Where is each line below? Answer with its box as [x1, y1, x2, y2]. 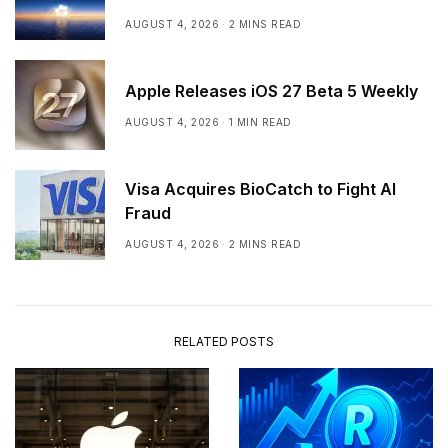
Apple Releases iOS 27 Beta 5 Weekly [125, 81, 418, 102]
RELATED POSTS [174, 333, 274, 349]
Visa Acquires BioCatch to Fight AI [125, 179, 396, 200]
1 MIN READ [228, 116, 292, 129]
